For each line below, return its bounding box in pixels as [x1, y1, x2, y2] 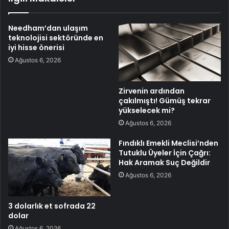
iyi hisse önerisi [8, 42, 64, 53]
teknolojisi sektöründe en [8, 33, 103, 43]
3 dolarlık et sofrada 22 [8, 201, 96, 212]
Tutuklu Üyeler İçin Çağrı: [119, 148, 211, 158]
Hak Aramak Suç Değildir [119, 157, 210, 168]
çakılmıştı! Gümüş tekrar [119, 96, 211, 106]
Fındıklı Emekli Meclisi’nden [119, 138, 218, 149]
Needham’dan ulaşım [8, 23, 88, 34]
